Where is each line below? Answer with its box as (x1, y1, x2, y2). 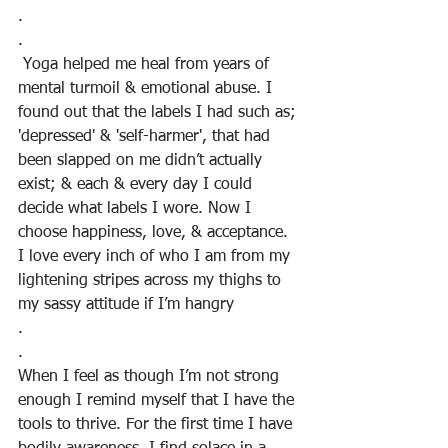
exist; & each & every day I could (18, 177, 257, 193)
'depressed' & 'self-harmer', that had (18, 129, 275, 145)
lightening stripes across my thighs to (18, 273, 286, 289)
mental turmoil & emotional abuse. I (18, 81, 277, 97)
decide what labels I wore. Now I (18, 201, 256, 217)
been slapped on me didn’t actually (18, 153, 267, 169)
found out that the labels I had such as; (18, 105, 301, 121)
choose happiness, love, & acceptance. (18, 225, 293, 241)
